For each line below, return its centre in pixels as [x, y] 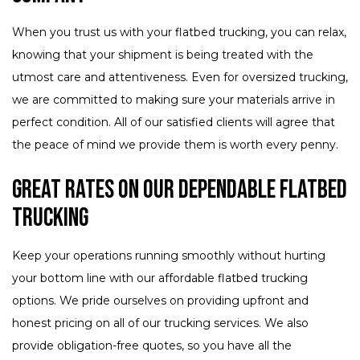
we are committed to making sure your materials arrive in [174, 100]
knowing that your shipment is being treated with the [163, 55]
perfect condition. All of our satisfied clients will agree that [174, 123]
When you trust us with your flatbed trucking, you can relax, [179, 33]
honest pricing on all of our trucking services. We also [160, 323]
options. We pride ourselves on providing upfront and [160, 301]
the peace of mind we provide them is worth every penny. [175, 145]
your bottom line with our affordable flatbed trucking [160, 278]
